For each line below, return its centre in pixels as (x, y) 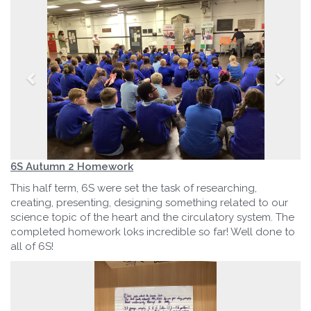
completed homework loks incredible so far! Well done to (153, 232)
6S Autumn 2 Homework (72, 166)
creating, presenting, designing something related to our (149, 202)
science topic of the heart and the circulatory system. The (152, 217)
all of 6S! (32, 246)
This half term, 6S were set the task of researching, (134, 188)
